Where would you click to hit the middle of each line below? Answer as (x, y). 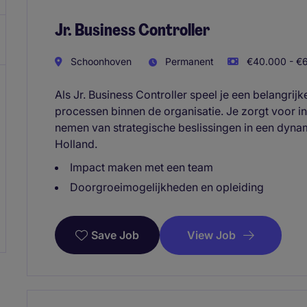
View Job (211, 235)
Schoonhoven (100, 61)
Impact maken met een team (142, 167)
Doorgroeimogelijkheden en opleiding (167, 187)
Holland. (76, 144)
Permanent (188, 61)
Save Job (115, 235)
